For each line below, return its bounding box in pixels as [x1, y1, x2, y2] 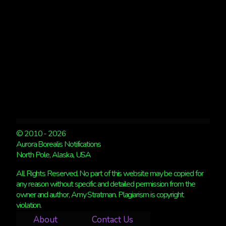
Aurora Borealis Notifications [16, 138, 101, 150]
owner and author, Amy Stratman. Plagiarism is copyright [16, 189, 184, 200]
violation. [16, 199, 42, 211]
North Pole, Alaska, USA [16, 149, 91, 160]
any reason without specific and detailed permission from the [16, 178, 195, 190]
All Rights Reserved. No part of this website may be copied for [16, 167, 203, 179]
